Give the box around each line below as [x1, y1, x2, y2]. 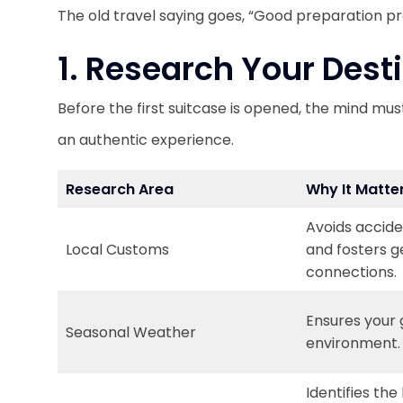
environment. [306, 333, 400, 354]
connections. [306, 262, 397, 282]
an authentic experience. [58, 130, 237, 150]
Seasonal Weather [66, 322, 196, 343]
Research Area [66, 179, 174, 200]
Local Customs [66, 239, 169, 260]
